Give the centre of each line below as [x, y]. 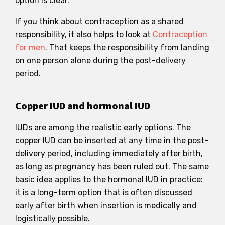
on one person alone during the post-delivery [100, 60]
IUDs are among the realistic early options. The [103, 127]
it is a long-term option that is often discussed [104, 192]
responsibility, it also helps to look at [84, 34]
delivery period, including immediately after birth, [109, 153]
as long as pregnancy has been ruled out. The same [112, 166]
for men [30, 47]
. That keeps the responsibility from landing [127, 47]
